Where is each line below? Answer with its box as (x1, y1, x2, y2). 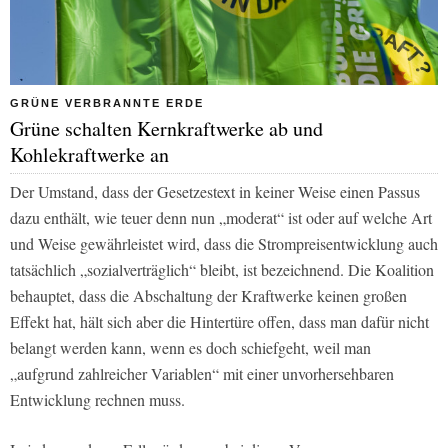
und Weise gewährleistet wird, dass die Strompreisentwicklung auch (10, 233, 438, 255)
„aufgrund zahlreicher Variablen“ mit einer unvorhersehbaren (10, 363, 394, 385)
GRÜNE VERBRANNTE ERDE (10, 97, 204, 110)
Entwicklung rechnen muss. (10, 389, 185, 411)
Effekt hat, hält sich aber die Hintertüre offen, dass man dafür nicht (10, 311, 429, 333)
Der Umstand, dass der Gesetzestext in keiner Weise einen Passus (10, 181, 420, 203)
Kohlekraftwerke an (10, 141, 169, 169)
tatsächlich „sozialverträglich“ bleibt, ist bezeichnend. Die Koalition (10, 259, 434, 281)
